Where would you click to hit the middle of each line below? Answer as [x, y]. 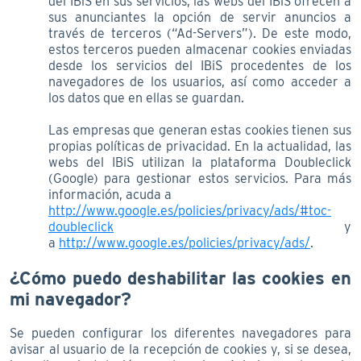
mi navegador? [71, 299]
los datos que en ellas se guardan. [146, 98]
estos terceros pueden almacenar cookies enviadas [200, 49]
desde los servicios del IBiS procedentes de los [200, 65]
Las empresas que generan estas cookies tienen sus [200, 130]
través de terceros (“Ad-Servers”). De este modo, [200, 33]
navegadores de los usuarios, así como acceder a [200, 81]
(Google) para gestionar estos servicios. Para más [200, 178]
